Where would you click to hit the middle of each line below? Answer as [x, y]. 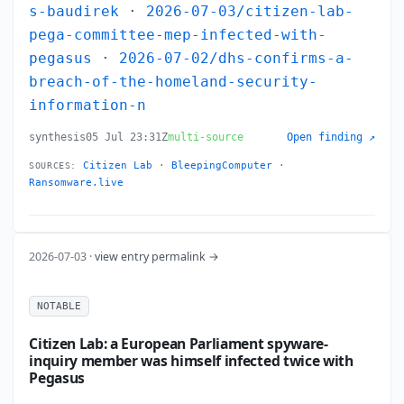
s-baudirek [74, 12]
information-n [88, 106]
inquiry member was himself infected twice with [191, 360]
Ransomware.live [77, 183]
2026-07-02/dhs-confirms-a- [237, 59]
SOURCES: [53, 166]
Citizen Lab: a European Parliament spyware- [179, 343]
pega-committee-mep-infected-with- [178, 36]
